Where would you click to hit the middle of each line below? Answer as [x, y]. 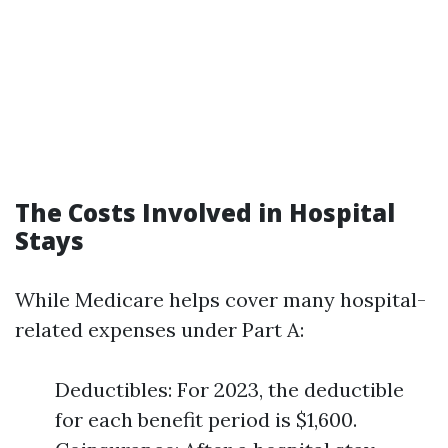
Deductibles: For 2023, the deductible [229, 389]
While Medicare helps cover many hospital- [220, 299]
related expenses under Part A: [159, 329]
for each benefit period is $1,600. [206, 419]
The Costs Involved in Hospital [205, 212]
